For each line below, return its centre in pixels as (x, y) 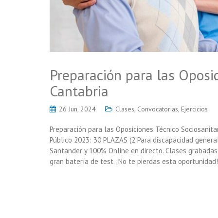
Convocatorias (158, 109)
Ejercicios (194, 109)
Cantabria (79, 91)
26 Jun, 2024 (77, 109)
